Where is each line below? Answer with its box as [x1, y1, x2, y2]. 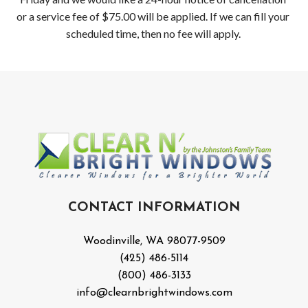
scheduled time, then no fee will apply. [65, 27, 241, 41]
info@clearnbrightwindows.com [76, 287, 232, 298]
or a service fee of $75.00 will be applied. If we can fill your [16, 10, 290, 23]
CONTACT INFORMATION [67, 201, 241, 214]
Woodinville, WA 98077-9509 [82, 235, 225, 247]
